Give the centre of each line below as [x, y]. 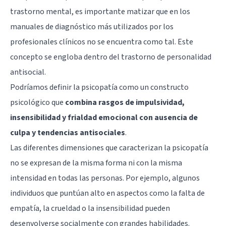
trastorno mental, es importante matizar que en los [100, 11]
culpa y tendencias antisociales [68, 132]
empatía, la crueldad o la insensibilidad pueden [90, 208]
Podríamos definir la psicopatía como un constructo [99, 87]
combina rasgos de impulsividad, [125, 102]
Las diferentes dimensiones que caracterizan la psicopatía [109, 148]
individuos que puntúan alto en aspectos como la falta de [107, 193]
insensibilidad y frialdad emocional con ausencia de [104, 117]
